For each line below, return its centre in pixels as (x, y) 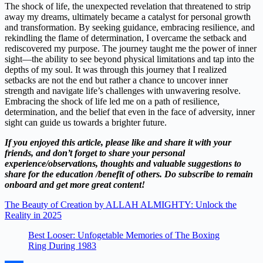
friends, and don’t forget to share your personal (95, 153)
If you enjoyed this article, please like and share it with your (118, 143)
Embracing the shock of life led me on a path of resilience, (112, 102)
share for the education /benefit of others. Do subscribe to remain (129, 174)
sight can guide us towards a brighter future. (86, 123)
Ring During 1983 (62, 246)
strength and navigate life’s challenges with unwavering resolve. (123, 91)
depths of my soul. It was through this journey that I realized (116, 70)
